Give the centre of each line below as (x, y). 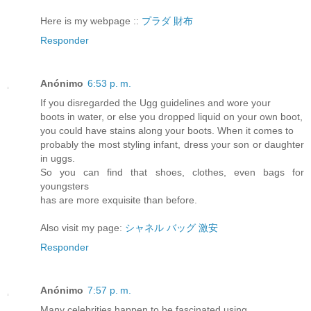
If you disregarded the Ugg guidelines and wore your (155, 103)
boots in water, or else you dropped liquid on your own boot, (171, 117)
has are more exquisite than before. (119, 200)
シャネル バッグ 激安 (171, 228)
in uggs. (58, 159)
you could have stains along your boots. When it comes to (167, 131)
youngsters (65, 186)
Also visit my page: (83, 228)
